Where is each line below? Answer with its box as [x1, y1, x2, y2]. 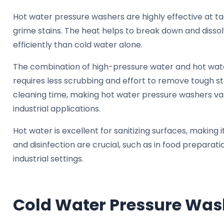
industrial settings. [13, 153, 83, 165]
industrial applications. [13, 103, 100, 115]
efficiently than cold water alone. [13, 39, 142, 51]
